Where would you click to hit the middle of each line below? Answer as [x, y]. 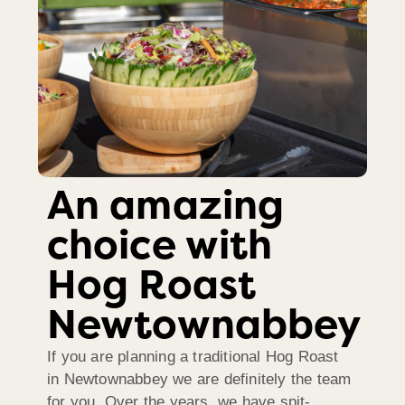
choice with [160, 246]
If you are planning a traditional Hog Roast [193, 357]
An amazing [166, 206]
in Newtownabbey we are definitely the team [199, 380]
